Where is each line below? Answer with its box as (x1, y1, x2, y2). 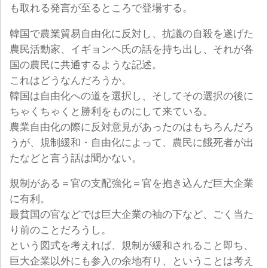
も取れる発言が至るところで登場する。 (10, 2, 193, 14)
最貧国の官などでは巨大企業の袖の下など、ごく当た (10, 209, 254, 221)
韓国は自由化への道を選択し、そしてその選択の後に (10, 90, 254, 102)
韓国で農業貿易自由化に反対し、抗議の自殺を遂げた (10, 28, 254, 39)
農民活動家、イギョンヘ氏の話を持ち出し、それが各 (10, 43, 254, 55)
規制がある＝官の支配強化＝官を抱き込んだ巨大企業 (10, 178, 254, 190)
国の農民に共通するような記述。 (10, 59, 162, 71)
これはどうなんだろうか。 (10, 74, 132, 86)
